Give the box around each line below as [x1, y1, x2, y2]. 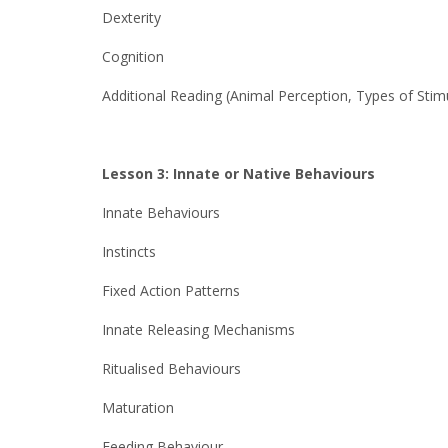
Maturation [102, 398, 174, 417]
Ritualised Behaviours [102, 359, 241, 378]
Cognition [102, 47, 164, 66]
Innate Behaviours [102, 203, 220, 222]
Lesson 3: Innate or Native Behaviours [102, 164, 375, 183]
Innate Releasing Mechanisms [102, 320, 295, 339]
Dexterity [102, 8, 161, 27]
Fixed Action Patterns [102, 281, 240, 300]
